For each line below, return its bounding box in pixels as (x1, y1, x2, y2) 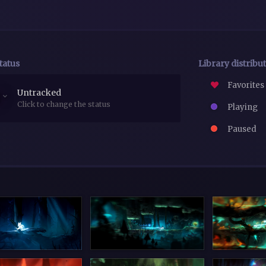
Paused (225, 124, 256, 135)
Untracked (17, 87, 61, 98)
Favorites (225, 80, 264, 90)
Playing (225, 102, 258, 112)
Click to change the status (17, 99, 110, 109)
